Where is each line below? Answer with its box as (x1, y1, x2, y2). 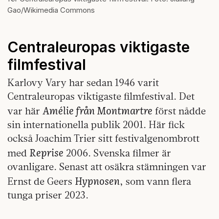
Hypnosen (75, 173, 120, 188)
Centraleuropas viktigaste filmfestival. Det (7, 89, 195, 102)
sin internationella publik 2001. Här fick (7, 118, 185, 131)
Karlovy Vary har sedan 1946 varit (7, 76, 159, 88)
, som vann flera (120, 175, 191, 187)
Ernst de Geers (7, 175, 75, 187)
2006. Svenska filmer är (64, 146, 171, 159)
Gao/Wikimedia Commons (7, 5, 95, 15)
